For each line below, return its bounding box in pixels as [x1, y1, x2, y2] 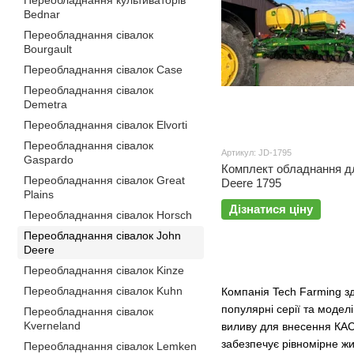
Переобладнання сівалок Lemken [24, 340, 197, 352]
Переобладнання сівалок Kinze [24, 264, 184, 277]
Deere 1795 [221, 176, 281, 190]
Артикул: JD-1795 [221, 148, 292, 157]
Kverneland [24, 319, 81, 332]
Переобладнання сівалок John [24, 229, 181, 242]
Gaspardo [24, 153, 73, 166]
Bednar [24, 8, 60, 21]
